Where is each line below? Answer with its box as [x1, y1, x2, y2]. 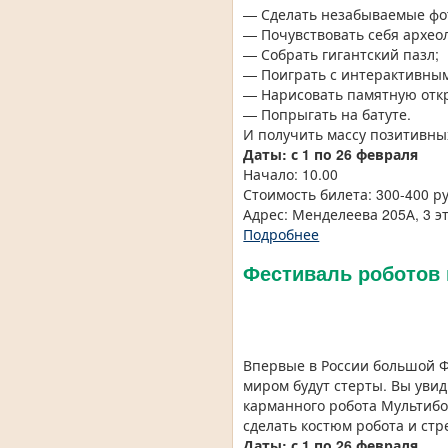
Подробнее [243, 224, 320, 245]
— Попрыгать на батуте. [243, 104, 412, 125]
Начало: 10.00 [243, 164, 339, 185]
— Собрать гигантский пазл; [243, 44, 440, 65]
